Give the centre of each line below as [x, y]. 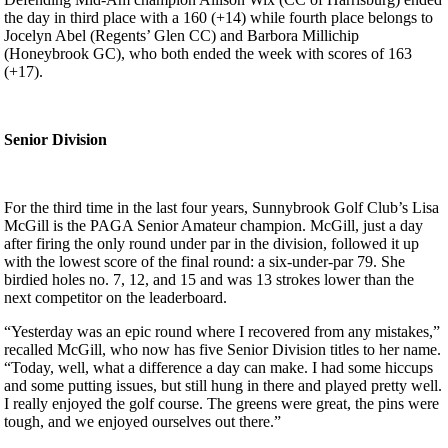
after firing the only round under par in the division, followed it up [211, 244]
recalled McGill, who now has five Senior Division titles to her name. [222, 350]
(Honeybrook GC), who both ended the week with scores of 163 [208, 54]
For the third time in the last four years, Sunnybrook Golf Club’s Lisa [221, 208]
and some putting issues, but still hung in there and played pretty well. [223, 386]
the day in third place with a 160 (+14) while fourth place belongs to [218, 18]
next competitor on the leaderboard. [115, 298]
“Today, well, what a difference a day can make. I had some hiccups [218, 368]
